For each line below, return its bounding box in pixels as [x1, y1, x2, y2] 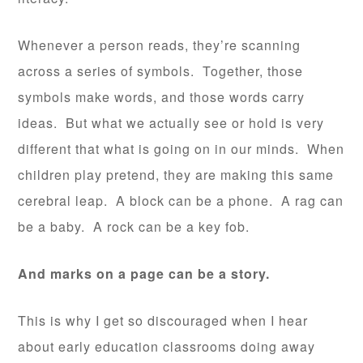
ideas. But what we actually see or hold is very [18, 113, 325, 133]
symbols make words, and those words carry [18, 88, 305, 107]
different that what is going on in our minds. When [18, 139, 345, 159]
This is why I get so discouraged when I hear [18, 311, 309, 331]
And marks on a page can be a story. [18, 264, 271, 284]
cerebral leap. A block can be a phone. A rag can [18, 191, 344, 211]
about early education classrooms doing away [18, 337, 316, 357]
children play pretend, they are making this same [18, 165, 335, 185]
